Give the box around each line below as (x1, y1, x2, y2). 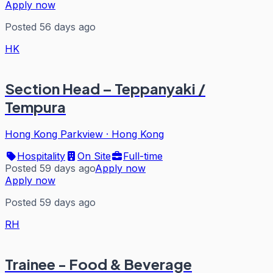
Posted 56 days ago (5, 21, 96, 34)
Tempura (5, 97, 66, 116)
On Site (77, 150, 111, 163)
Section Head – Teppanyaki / (5, 79, 205, 98)
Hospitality (17, 150, 65, 163)
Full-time (123, 150, 163, 163)
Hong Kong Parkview (5, 128, 103, 141)
